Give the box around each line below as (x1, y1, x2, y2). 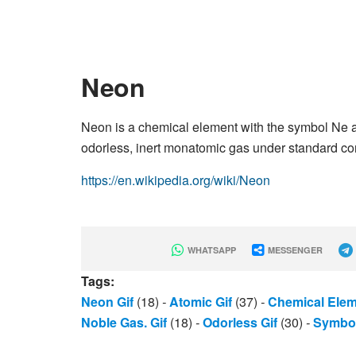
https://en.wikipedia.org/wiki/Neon (81, 171, 270, 189)
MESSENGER (265, 244, 323, 256)
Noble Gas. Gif (81, 313, 167, 331)
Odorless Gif (203, 313, 277, 331)
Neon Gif (81, 292, 133, 311)
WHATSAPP (184, 244, 236, 256)
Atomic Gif (169, 292, 232, 311)
